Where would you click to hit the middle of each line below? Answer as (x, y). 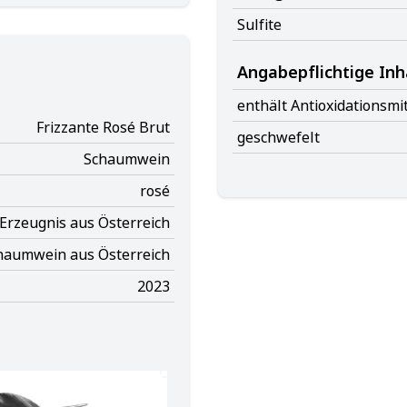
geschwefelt (278, 137)
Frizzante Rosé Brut (103, 127)
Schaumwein (127, 159)
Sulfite (259, 25)
